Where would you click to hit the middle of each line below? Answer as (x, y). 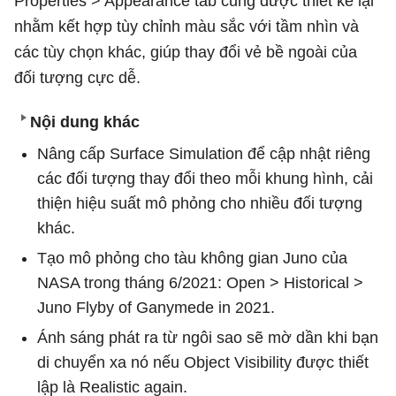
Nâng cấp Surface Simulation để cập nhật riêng (204, 153)
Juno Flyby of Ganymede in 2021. (156, 307)
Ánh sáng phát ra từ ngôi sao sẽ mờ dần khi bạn (208, 337)
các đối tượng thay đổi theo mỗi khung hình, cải (205, 178)
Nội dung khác (85, 122)
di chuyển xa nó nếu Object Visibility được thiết (203, 362)
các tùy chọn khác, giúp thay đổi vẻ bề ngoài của (186, 52)
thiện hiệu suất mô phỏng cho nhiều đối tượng (200, 203)
